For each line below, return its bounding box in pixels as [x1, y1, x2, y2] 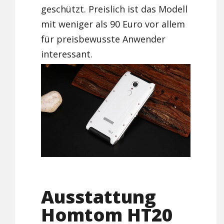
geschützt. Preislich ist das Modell [41, 3, 188, 15]
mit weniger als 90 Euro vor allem [41, 18, 185, 30]
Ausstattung [41, 184, 156, 209]
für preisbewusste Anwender [41, 33, 166, 45]
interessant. [41, 48, 93, 60]
